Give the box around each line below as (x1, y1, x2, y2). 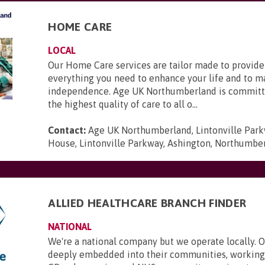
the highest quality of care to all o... (48, 99, 198, 109)
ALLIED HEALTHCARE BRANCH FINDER (48, 196, 247, 209)
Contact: (48, 125, 86, 135)
